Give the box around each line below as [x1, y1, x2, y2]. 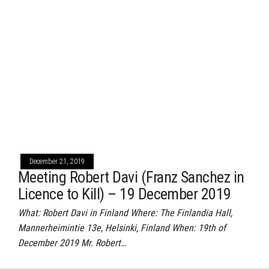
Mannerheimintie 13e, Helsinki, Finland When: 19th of [18, 222, 226, 234]
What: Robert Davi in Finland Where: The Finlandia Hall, [18, 207, 232, 219]
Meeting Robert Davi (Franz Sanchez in [18, 168, 244, 186]
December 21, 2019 [29, 157, 85, 166]
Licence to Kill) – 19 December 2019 [18, 185, 231, 203]
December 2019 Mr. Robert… [18, 237, 126, 249]
